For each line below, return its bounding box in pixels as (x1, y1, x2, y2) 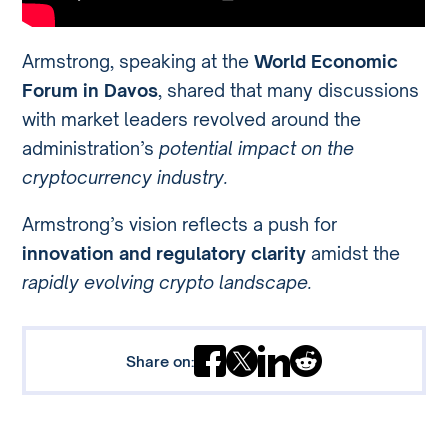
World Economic (254, 50, 399, 73)
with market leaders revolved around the (22, 108, 362, 131)
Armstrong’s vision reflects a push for (22, 212, 338, 235)
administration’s (22, 137, 160, 160)
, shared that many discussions (158, 79, 420, 102)
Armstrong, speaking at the (22, 50, 255, 73)
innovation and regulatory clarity (22, 241, 307, 264)
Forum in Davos (22, 79, 159, 102)
